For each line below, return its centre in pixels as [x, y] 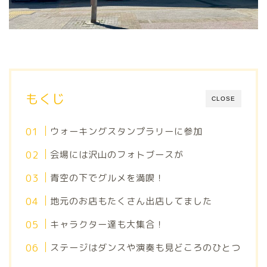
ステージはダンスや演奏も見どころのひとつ [146, 247]
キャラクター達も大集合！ [108, 224]
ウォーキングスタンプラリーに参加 [127, 131]
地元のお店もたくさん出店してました [131, 201]
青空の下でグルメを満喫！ [108, 178]
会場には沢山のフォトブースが [117, 154]
